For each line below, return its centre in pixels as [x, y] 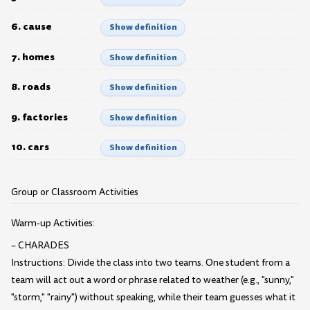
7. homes [33, 56]
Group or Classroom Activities [75, 192]
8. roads [31, 87]
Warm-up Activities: [53, 224]
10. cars [30, 147]
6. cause [31, 27]
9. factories [39, 117]
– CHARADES [40, 245]
